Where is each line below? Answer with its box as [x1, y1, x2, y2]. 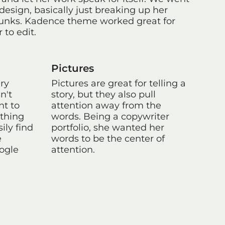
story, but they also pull [51, 88, 156, 100]
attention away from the [51, 99, 161, 111]
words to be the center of [51, 133, 165, 144]
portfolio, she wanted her [51, 122, 164, 133]
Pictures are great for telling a [51, 77, 186, 89]
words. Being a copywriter [51, 110, 169, 122]
